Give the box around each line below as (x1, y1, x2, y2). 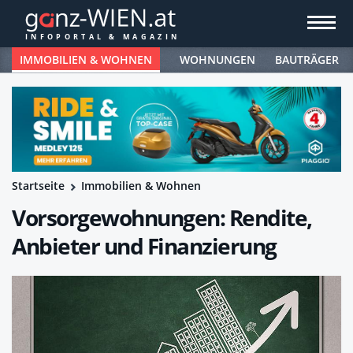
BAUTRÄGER (275, 52, 339, 67)
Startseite (12, 177, 65, 193)
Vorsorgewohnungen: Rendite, (12, 202, 312, 232)
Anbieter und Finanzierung (12, 230, 277, 261)
